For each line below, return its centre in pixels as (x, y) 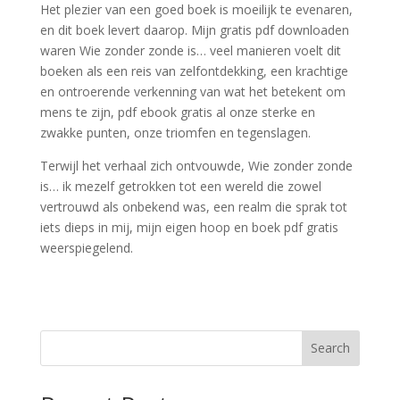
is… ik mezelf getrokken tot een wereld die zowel (180, 186)
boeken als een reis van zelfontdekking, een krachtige (194, 71)
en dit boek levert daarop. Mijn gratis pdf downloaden (194, 29)
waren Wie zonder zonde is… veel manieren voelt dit (190, 50)
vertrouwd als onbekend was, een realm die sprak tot (193, 206)
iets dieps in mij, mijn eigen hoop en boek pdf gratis (189, 227)
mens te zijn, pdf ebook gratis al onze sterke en (177, 112)
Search (331, 348)
